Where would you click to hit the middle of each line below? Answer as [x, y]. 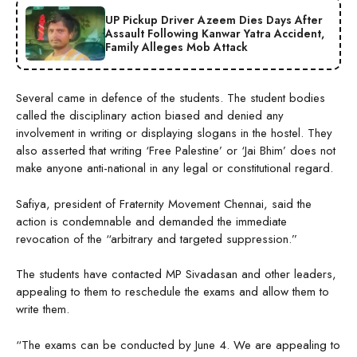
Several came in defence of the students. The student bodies [171, 98]
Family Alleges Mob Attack [177, 47]
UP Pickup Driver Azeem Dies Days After [214, 20]
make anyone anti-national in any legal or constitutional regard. [177, 169]
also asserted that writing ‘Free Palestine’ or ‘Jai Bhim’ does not [176, 151]
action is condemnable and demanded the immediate [151, 221]
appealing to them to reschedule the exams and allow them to [173, 292]
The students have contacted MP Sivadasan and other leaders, [176, 275]
